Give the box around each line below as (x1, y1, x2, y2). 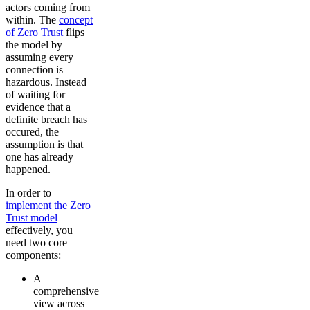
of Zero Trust (6, 26, 63, 39)
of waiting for (6, 89, 65, 101)
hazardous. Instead (6, 76, 86, 89)
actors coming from (6, 1, 90, 14)
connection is (6, 64, 63, 76)
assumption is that (6, 138, 83, 151)
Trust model (6, 212, 57, 224)
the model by (6, 39, 62, 51)
